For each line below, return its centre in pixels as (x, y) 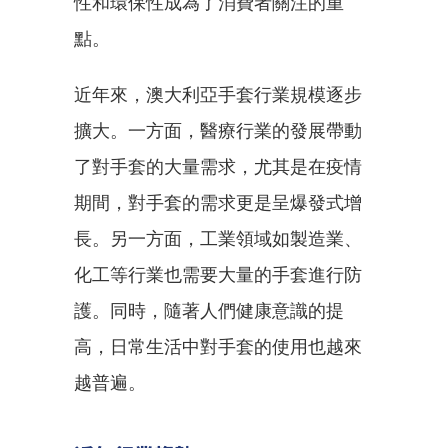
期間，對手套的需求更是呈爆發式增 (218, 202)
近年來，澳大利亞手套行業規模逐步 (218, 94)
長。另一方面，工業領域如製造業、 (218, 238)
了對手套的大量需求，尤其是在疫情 (218, 166)
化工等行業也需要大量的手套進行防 (218, 274)
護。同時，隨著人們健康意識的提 (209, 310)
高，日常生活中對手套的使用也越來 (218, 346)
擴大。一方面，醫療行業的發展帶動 (218, 130)
